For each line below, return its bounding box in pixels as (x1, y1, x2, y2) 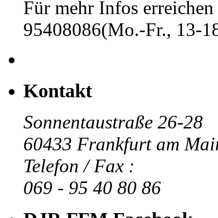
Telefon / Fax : (23, 155, 135, 177)
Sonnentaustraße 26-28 (23, 111, 203, 133)
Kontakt (23, 79, 92, 102)
